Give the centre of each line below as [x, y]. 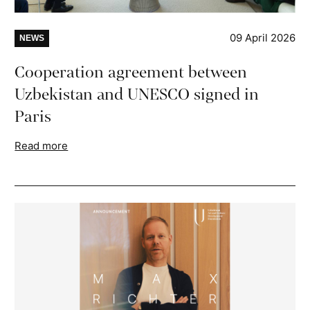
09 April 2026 [262, 37]
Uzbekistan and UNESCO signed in [137, 94]
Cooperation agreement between [131, 72]
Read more [42, 145]
